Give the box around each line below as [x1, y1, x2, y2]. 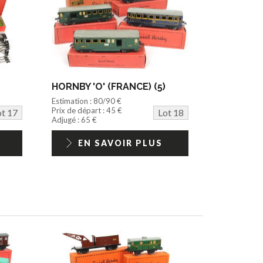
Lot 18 [157, 106, 184, 118]
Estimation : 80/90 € [52, 96, 122, 106]
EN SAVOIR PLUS [77, 137, 163, 148]
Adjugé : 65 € [52, 114, 97, 124]
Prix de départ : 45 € [52, 105, 123, 115]
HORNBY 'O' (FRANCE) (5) [52, 80, 166, 92]
